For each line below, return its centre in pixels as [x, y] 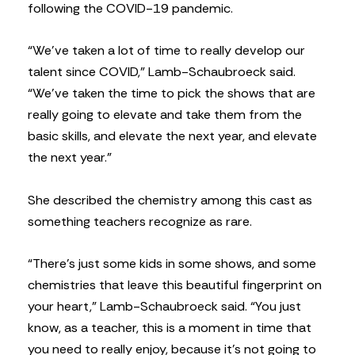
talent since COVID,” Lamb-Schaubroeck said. [162, 72]
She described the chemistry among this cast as [170, 200]
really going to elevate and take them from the [165, 115]
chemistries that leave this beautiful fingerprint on [175, 284]
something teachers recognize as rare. [140, 221]
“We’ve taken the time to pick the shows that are [172, 94]
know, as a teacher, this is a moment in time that [170, 327]
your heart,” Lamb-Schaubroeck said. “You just [164, 306]
